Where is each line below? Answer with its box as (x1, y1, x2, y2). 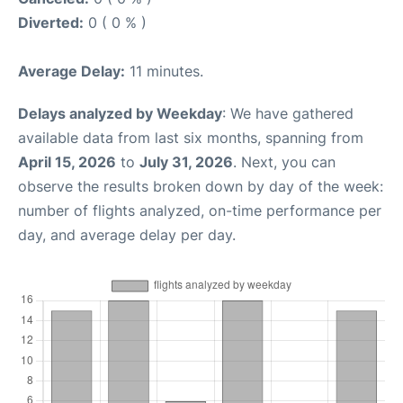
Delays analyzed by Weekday (18, 104, 222, 122)
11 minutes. (125, 62, 203, 80)
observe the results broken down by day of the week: (18, 177, 383, 195)
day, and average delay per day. (18, 226, 236, 244)
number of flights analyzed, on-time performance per (18, 201, 381, 219)
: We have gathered (222, 104, 354, 122)
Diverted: (18, 13, 84, 31)
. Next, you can (233, 153, 336, 171)
